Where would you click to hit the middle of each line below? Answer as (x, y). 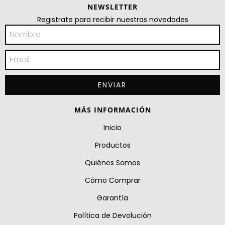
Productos (113, 145)
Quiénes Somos (113, 162)
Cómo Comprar (113, 180)
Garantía (113, 198)
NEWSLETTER (113, 7)
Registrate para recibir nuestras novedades (113, 19)
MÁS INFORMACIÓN (113, 109)
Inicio (113, 127)
